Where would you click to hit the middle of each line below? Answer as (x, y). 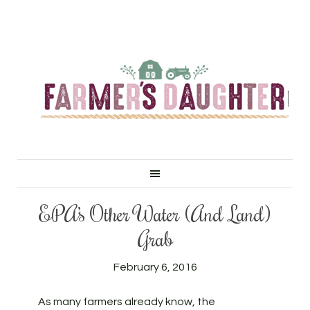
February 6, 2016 (155, 267)
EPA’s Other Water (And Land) (155, 213)
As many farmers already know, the (126, 302)
